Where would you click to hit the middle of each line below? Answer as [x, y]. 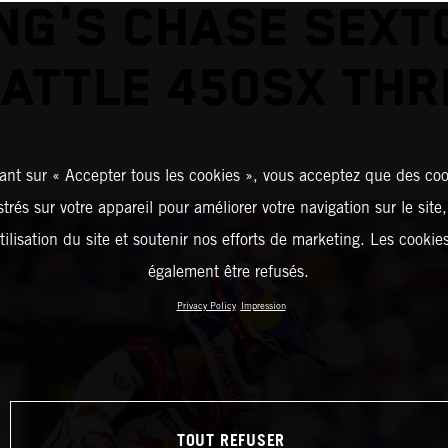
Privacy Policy [206, 305]
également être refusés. [228, 271]
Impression [263, 305]
